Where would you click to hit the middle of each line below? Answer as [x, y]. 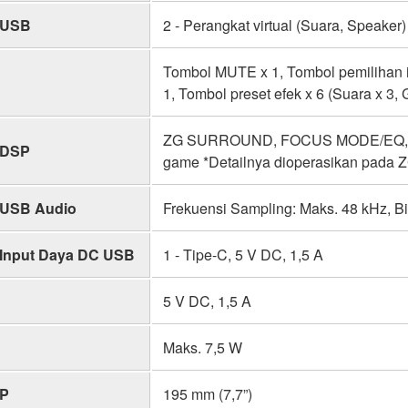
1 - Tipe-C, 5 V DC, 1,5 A [243, 254]
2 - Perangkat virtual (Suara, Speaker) [285, 25]
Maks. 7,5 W [203, 347]
